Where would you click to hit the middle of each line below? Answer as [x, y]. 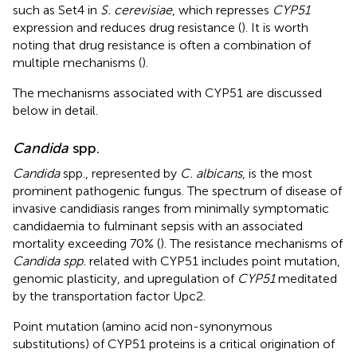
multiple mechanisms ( [77, 62]
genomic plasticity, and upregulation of [125, 278]
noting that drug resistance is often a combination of [162, 45]
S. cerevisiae [136, 10]
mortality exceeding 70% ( [86, 243]
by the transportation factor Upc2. [109, 296]
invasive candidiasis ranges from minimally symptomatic [171, 208]
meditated [306, 278]
